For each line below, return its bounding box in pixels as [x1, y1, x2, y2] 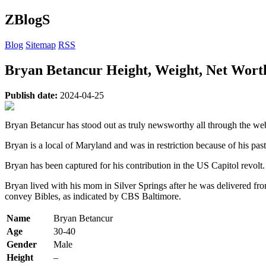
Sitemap [26, 39, 56, 50]
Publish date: [5, 90, 60, 100]
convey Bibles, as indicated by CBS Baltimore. [5, 191, 181, 201]
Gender [7, 239, 37, 249]
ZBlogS [5, 11, 50, 27]
